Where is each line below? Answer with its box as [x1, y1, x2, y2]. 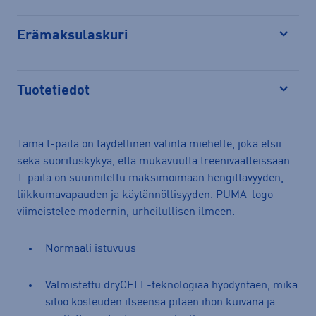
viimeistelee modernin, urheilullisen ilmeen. [17, 206, 238, 218]
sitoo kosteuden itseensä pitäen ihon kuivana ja [45, 296, 275, 308]
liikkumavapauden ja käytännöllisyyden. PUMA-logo [17, 189, 273, 201]
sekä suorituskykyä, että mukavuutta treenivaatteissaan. [17, 155, 293, 167]
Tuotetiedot [17, 83, 90, 98]
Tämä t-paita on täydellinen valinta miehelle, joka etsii [17, 138, 281, 150]
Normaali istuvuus [45, 243, 136, 255]
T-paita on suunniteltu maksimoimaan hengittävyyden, [17, 172, 284, 184]
